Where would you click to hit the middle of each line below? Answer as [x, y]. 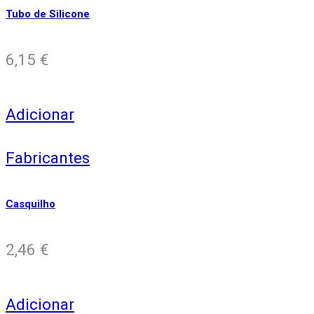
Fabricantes [48, 157]
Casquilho [30, 204]
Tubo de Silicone [48, 14]
